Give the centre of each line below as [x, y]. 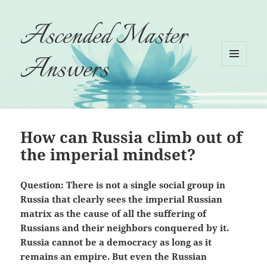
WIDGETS [239, 91]
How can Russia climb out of [132, 137]
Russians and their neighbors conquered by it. [125, 228]
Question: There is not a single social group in [123, 185]
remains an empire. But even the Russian [114, 257]
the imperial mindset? [110, 155]
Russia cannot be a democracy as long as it [116, 242]
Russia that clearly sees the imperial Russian [122, 199]
